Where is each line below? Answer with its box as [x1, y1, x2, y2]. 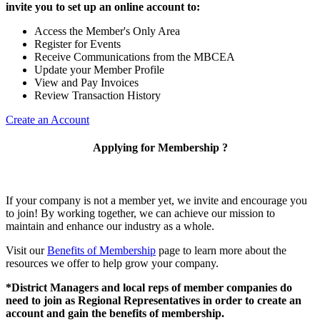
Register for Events [34, 38, 121, 51]
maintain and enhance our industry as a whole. [6, 219, 214, 232]
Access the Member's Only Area [34, 25, 180, 38]
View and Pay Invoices [34, 76, 139, 89]
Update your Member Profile [34, 64, 164, 76]
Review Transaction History [34, 89, 161, 102]
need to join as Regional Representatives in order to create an [6, 294, 301, 306]
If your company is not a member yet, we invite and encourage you [6, 194, 307, 206]
